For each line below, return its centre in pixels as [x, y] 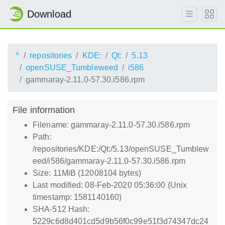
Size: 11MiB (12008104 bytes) [87, 173]
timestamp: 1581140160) [77, 197]
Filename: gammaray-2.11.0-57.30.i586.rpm [111, 125]
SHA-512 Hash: [61, 209]
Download [49, 14]
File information [44, 110]
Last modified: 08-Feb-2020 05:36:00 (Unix [110, 185]
